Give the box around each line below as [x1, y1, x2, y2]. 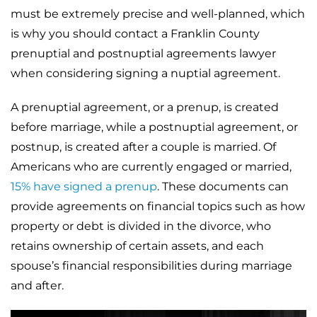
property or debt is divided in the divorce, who [11, 219, 271, 233]
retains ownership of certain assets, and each [11, 238, 264, 253]
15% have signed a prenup [11, 179, 157, 193]
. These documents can [157, 179, 289, 193]
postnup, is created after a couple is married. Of [11, 139, 276, 154]
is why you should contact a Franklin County [11, 26, 260, 40]
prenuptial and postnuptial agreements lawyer [11, 46, 276, 60]
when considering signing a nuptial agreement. [11, 66, 280, 80]
